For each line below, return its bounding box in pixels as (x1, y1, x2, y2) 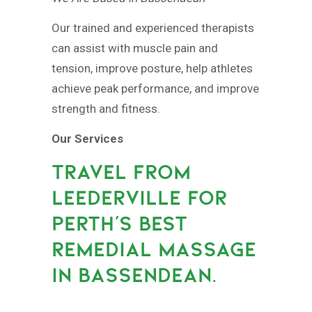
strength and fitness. (52, 102, 160, 116)
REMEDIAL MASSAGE (52, 237, 256, 261)
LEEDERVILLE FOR (52, 185, 227, 210)
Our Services (52, 132, 123, 146)
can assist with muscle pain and (52, 41, 218, 55)
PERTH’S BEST (52, 211, 187, 235)
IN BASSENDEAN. (52, 263, 217, 287)
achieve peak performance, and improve (52, 81, 259, 95)
